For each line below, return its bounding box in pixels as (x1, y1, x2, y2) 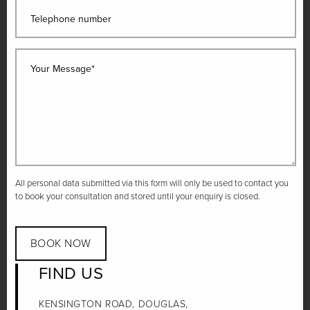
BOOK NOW (30, 235, 91, 252)
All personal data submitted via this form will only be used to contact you (15, 176, 289, 190)
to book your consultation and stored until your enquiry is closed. (15, 190, 260, 203)
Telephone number (30, 12, 111, 27)
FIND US (39, 261, 104, 286)
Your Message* (30, 62, 95, 77)
